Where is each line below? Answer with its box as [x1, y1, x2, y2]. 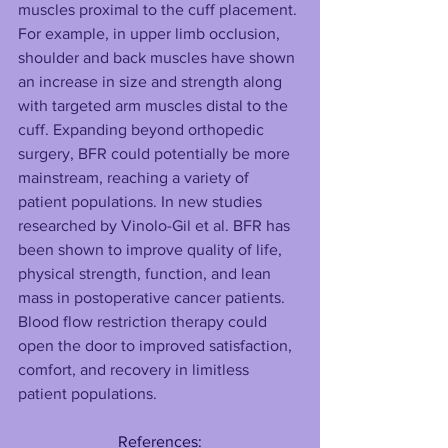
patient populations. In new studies [18, 193, 266, 211]
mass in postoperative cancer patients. [18, 289, 289, 307]
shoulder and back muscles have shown [18, 49, 299, 67]
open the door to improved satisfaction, [18, 337, 296, 355]
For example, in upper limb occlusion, [18, 25, 284, 43]
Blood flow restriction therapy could [18, 313, 271, 331]
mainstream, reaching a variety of [18, 169, 253, 187]
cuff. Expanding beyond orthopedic [18, 121, 268, 139]
